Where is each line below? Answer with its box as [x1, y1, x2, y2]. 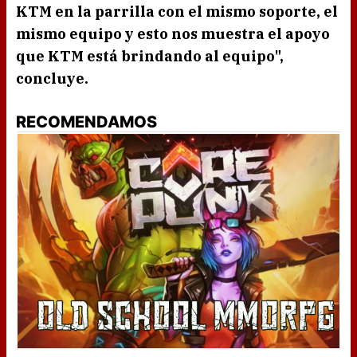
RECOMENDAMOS [16, 112, 157, 132]
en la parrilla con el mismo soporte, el [55, 2, 338, 22]
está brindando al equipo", [84, 47, 284, 66]
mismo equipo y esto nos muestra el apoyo [16, 25, 330, 44]
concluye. [16, 69, 88, 88]
